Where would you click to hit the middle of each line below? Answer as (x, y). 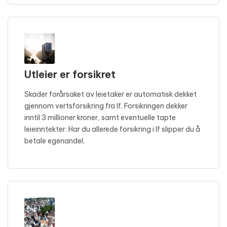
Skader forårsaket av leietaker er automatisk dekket (110, 94)
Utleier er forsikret (70, 74)
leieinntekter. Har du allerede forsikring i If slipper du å (112, 129)
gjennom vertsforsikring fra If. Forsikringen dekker (106, 106)
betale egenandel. (54, 141)
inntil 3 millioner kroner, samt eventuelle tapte (100, 118)
